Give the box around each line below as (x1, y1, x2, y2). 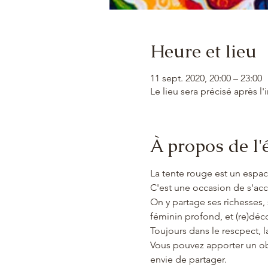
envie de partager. (150, 254, 227, 265)
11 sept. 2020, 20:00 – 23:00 (150, 72, 262, 84)
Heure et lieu (150, 39, 257, 63)
